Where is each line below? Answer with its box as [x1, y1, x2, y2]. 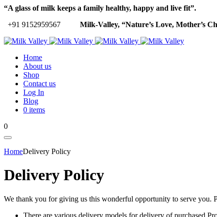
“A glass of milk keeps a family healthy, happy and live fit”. [4, 4, 198, 12]
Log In [23, 88, 44, 96]
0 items [23, 106, 45, 114]
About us [23, 62, 51, 70]
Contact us [23, 79, 56, 88]
